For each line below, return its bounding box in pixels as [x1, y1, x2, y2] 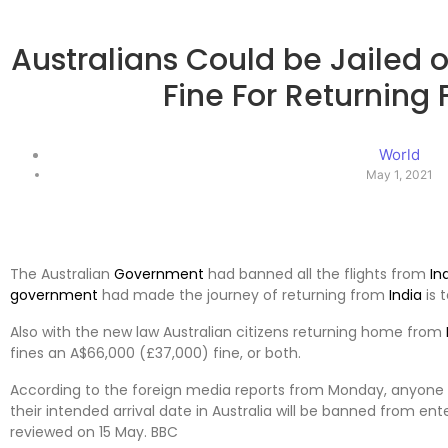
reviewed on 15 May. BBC [10, 421, 178, 442]
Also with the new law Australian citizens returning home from [10, 321, 446, 342]
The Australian [10, 263, 114, 284]
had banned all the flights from [204, 263, 430, 284]
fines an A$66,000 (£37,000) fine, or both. [10, 342, 301, 363]
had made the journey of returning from [98, 284, 389, 305]
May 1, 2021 [366, 166, 434, 182]
